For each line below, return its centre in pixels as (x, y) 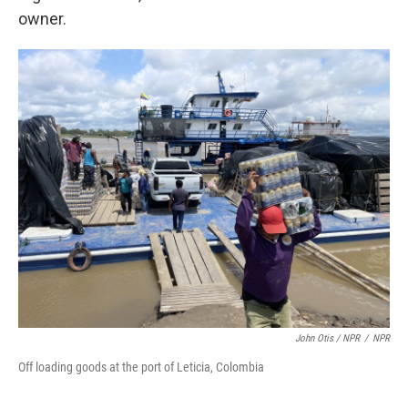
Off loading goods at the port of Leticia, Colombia (141, 367)
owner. (42, 19)
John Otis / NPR (327, 338)
